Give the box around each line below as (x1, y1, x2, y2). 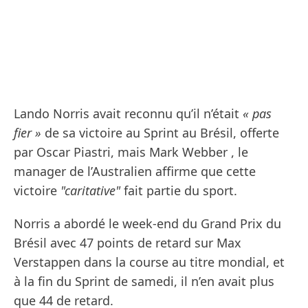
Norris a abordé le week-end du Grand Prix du (14, 215, 281, 232)
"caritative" (60, 182, 120, 199)
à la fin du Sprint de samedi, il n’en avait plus (14, 273, 274, 290)
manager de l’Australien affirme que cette (14, 163, 256, 180)
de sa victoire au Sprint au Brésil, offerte (41, 124, 279, 142)
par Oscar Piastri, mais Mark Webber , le (14, 144, 248, 161)
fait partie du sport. (120, 182, 237, 199)
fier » (14, 124, 41, 142)
